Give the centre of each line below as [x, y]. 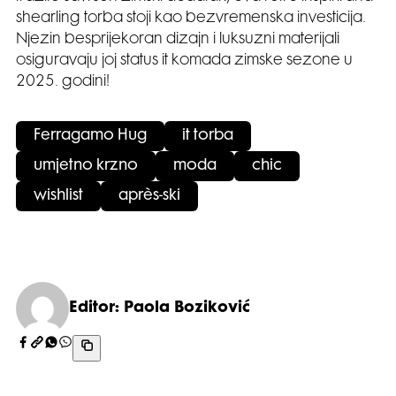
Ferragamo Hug [90, 137]
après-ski [149, 197]
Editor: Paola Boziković [160, 309]
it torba [208, 137]
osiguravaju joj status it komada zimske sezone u [184, 61]
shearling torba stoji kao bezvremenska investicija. [191, 19]
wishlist [58, 197]
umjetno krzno [86, 167]
